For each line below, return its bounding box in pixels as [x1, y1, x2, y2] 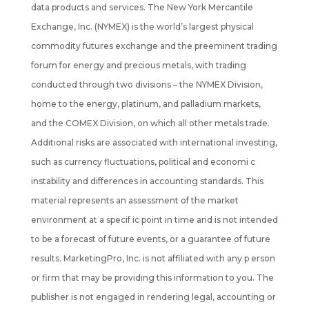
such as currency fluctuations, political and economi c [30, 157, 255, 168]
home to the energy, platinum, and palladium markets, [30, 99, 261, 110]
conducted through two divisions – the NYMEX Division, [30, 79, 263, 90]
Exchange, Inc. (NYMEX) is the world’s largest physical [30, 21, 254, 32]
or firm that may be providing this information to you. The [30, 272, 274, 283]
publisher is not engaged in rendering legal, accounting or [30, 292, 276, 303]
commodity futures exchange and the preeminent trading [30, 41, 277, 52]
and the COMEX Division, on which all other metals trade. [30, 118, 270, 129]
